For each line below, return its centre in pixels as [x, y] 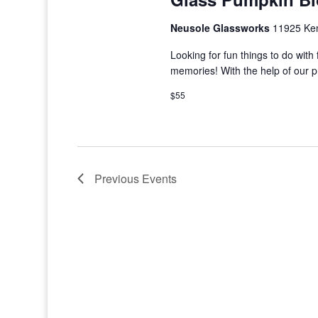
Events [160, 179]
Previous [119, 179]
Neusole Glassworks [221, 28]
